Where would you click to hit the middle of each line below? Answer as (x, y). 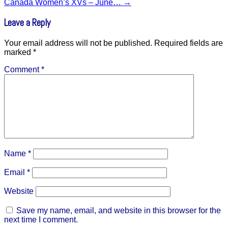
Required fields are (189, 43)
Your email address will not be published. (78, 43)
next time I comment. (41, 219)
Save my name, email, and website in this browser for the (119, 210)
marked (19, 52)
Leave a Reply (27, 23)
